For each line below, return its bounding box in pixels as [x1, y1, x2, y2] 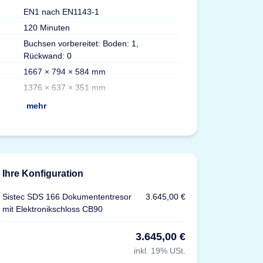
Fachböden [188, 54, 234, 64]
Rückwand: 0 [23, 50, 72, 60]
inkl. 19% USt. [133, 245, 186, 255]
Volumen [188, 22, 222, 32]
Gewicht [188, 6, 221, 16]
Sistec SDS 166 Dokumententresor [2, 191, 132, 201]
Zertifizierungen [188, 86, 251, 96]
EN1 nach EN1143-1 [23, 6, 99, 16]
